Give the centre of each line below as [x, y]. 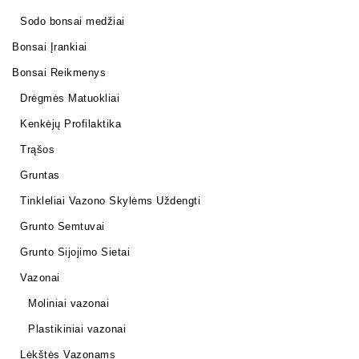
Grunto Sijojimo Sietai [75, 252]
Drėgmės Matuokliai [70, 99]
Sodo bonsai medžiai [73, 22]
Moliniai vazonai [69, 304]
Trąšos [37, 150]
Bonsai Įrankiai [50, 47]
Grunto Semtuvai [63, 227]
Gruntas [40, 175]
